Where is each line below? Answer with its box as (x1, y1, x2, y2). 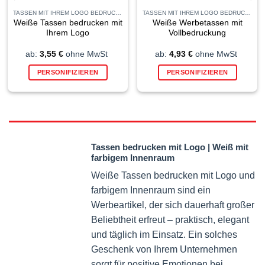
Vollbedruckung (169, 28, 226, 38)
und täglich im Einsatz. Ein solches (91, 229, 238, 240)
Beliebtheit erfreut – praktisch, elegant (91, 214, 250, 225)
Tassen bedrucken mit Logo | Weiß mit (91, 143, 249, 153)
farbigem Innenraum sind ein (91, 185, 211, 195)
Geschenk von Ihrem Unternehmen (91, 244, 238, 254)
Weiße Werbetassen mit (152, 18, 243, 28)
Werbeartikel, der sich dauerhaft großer (91, 199, 255, 210)
